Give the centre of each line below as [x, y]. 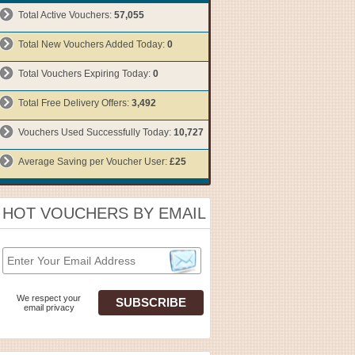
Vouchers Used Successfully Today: [96, 132]
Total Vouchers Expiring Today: [86, 74]
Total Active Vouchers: [66, 15]
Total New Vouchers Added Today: [93, 44]
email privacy [49, 307]
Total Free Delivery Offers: [75, 103]
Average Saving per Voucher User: [94, 162]
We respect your [49, 298]
